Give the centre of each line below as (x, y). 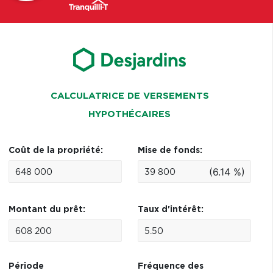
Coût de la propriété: (55, 151)
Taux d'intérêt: (170, 210)
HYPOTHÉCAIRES (130, 114)
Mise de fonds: (170, 151)
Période (26, 266)
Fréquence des (170, 266)
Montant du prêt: (47, 210)
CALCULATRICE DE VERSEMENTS (129, 96)
